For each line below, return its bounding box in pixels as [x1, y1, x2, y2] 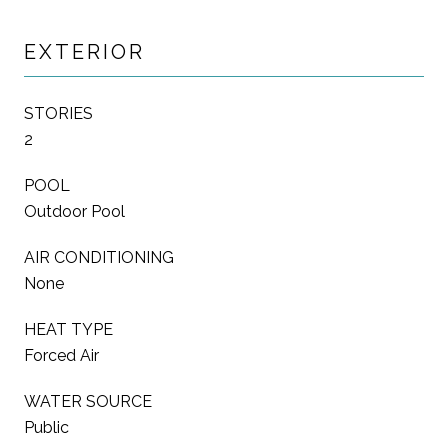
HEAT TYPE [24, 319, 113, 339]
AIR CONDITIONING [24, 247, 174, 267]
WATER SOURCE [24, 391, 152, 411]
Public [24, 417, 69, 437]
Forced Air [24, 345, 99, 365]
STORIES [24, 103, 93, 123]
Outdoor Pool [24, 201, 125, 221]
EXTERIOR [24, 39, 145, 64]
